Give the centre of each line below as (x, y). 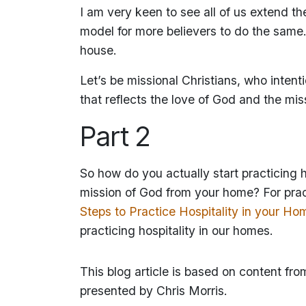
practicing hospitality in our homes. (177, 230)
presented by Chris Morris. (155, 290)
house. (98, 50)
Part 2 (115, 136)
